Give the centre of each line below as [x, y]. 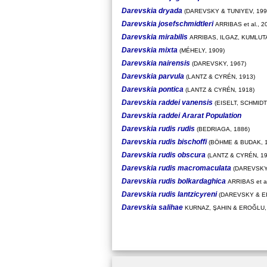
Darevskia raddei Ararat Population [181, 115]
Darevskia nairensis [156, 63]
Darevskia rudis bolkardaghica [174, 181]
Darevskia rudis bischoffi [164, 142]
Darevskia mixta [150, 50]
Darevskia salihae [152, 207]
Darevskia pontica [153, 89]
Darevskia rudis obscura [164, 155]
